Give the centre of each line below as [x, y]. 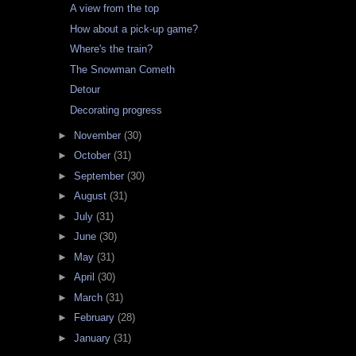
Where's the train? [112, 49]
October [93, 156]
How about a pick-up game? [134, 29]
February [95, 318]
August [91, 196]
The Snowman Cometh [123, 69]
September [100, 176]
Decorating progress [116, 110]
